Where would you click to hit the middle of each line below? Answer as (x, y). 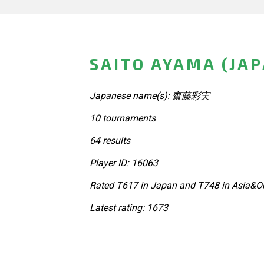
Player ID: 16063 (124, 163)
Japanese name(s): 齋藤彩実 (150, 95)
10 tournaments (123, 118)
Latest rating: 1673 (129, 207)
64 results (110, 140)
